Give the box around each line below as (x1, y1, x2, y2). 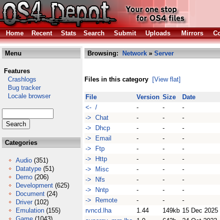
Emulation (16, 207, 44, 214)
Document (16, 190, 45, 197)
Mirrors (181, 29, 203, 37)
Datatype (16, 165, 41, 172)
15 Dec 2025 (182, 207, 218, 214)
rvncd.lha (85, 207, 111, 214)
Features (4, 67, 30, 75)
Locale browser (2, 92, 51, 100)
